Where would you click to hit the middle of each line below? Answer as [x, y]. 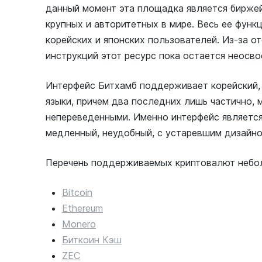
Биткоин [81, 240]
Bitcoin [77, 192]
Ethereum [82, 208]
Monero [79, 224]
